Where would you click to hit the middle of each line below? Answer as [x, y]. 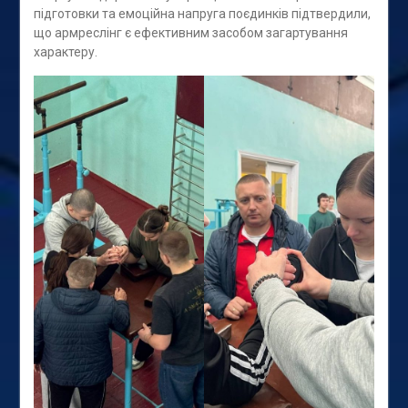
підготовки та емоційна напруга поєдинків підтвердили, [202, 13]
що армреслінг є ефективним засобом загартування [190, 32]
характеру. [65, 51]
